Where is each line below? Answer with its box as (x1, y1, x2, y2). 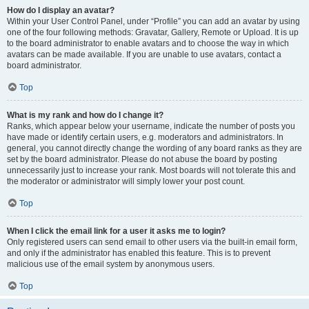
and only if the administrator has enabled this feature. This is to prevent (7, 248, 270, 258)
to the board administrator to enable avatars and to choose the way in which (7, 39, 289, 48)
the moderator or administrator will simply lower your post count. (7, 177, 245, 186)
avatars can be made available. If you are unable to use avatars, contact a (7, 50, 281, 59)
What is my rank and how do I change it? (7, 110, 163, 120)
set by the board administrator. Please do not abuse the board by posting (7, 154, 277, 164)
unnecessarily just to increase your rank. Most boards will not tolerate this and (7, 166, 296, 175)
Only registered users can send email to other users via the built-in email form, (7, 237, 297, 247)
